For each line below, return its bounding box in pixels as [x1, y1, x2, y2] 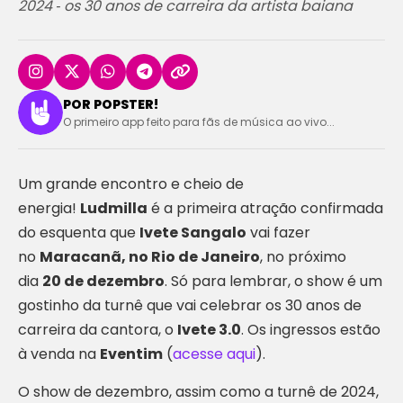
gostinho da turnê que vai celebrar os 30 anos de [18, 295, 362, 316]
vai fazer [246, 222, 310, 243]
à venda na [18, 344, 100, 364]
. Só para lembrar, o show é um [165, 271, 382, 291]
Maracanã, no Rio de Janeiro [40, 246, 260, 267]
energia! [18, 198, 80, 219]
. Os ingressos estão [241, 319, 381, 340]
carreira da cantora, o [18, 319, 177, 340]
